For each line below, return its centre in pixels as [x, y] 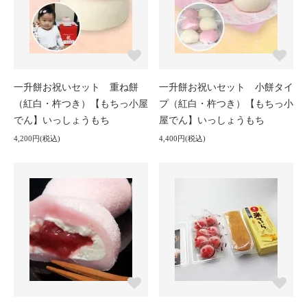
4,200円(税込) [37, 139]
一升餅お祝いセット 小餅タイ [226, 88]
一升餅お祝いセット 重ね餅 [76, 88]
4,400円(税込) [182, 139]
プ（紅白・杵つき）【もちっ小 [226, 104]
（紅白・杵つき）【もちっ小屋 [81, 104]
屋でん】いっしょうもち [212, 121]
